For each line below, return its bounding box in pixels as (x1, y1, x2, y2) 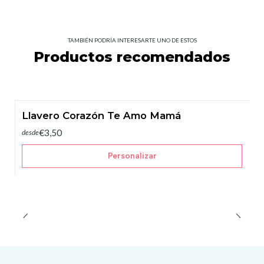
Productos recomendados (34, 48, 230, 66)
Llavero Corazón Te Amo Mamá (22, 110, 181, 122)
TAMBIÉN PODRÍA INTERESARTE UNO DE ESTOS (67, 37, 197, 44)
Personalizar (107, 151, 157, 161)
